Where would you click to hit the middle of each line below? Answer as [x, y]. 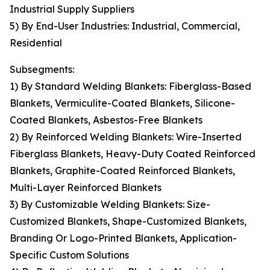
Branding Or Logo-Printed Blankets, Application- [123, 238]
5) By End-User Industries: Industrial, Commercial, [125, 26]
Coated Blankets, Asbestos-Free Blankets [106, 120]
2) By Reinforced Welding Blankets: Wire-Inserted [126, 137]
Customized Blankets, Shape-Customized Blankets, [128, 221]
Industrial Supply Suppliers [72, 9]
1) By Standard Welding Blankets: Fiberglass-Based [130, 86]
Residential [36, 43]
